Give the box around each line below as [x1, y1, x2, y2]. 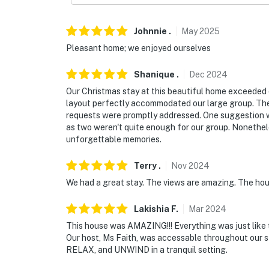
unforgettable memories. [66, 134, 162, 145]
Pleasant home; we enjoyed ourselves [66, 43, 211, 53]
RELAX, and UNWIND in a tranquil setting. [66, 245, 228, 255]
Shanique [134, 70, 175, 80]
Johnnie [134, 26, 167, 37]
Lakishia [134, 204, 169, 214]
